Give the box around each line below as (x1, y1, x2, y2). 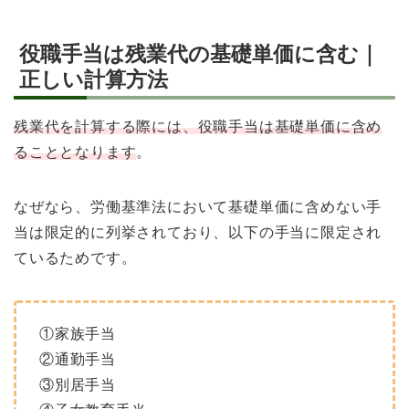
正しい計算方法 (19, 67, 168, 91)
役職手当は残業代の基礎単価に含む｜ (19, 41, 380, 66)
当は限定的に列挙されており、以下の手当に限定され (14, 224, 383, 240)
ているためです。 (14, 249, 137, 266)
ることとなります (14, 143, 137, 160)
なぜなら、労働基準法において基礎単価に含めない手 (14, 198, 383, 215)
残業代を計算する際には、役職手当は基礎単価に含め (14, 118, 383, 134)
